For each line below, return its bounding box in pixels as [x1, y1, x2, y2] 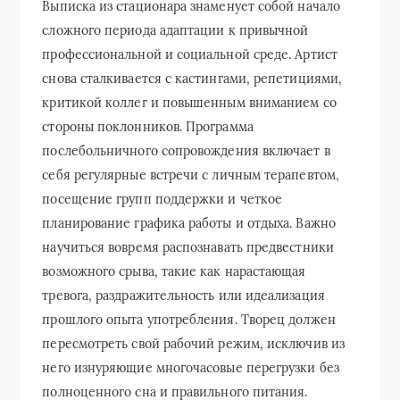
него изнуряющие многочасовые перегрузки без [42, 359, 339, 376]
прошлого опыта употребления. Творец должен [42, 311, 336, 328]
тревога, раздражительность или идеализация [42, 287, 325, 304]
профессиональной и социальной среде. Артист [42, 46, 337, 62]
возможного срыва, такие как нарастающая [42, 262, 306, 279]
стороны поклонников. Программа [42, 118, 254, 135]
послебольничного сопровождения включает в [42, 142, 330, 159]
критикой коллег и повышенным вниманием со [42, 94, 337, 111]
